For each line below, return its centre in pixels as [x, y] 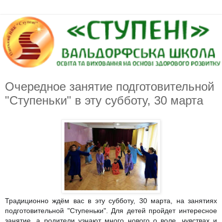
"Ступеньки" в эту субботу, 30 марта [104, 101]
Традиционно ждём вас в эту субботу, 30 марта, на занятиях [111, 201]
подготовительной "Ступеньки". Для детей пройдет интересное [111, 211]
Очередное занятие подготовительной [110, 87]
